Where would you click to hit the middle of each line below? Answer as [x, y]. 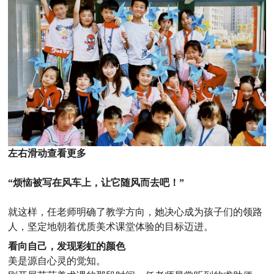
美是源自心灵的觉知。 [57, 261]
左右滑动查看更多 [47, 154]
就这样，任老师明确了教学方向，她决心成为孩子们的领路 [135, 212]
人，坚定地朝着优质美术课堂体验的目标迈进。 [111, 227]
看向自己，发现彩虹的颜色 [67, 246]
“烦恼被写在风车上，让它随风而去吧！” [96, 183]
